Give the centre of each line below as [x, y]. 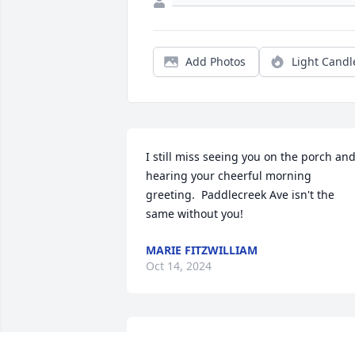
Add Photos [216, 62]
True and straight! [194, 345]
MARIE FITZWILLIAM [202, 250]
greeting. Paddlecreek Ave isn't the [240, 195]
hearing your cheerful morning [229, 176]
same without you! [195, 214]
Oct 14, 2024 [179, 266]
